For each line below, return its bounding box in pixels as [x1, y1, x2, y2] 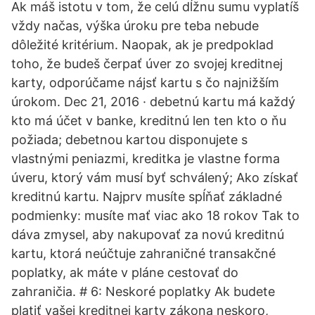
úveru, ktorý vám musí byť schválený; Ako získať [11, 170, 298, 185]
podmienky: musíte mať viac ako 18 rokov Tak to [11, 208, 300, 223]
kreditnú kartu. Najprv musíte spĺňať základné [11, 189, 282, 204]
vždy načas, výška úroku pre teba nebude [11, 18, 259, 33]
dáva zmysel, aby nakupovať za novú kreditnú [11, 227, 284, 242]
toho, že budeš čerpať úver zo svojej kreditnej [11, 56, 283, 71]
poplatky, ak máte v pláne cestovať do [11, 265, 238, 280]
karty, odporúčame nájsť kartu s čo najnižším [11, 75, 279, 90]
